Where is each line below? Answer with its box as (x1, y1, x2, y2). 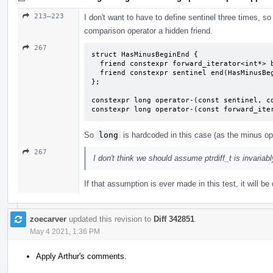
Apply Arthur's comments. (36, 251, 127, 261)
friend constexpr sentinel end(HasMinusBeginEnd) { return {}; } (91, 68, 100, 77)
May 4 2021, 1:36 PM (30, 227, 100, 236)
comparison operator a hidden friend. (84, 26, 213, 35)
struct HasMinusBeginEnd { (91, 50, 198, 58)
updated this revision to (66, 214, 154, 224)
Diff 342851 (154, 214, 194, 224)
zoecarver (30, 214, 66, 224)
